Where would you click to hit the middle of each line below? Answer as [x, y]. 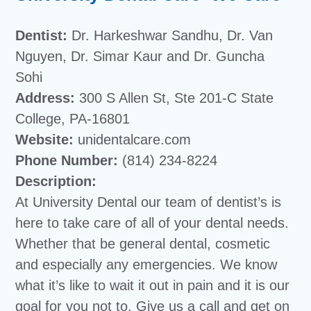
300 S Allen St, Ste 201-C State [175, 98]
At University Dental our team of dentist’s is [149, 202]
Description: [56, 181]
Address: [45, 98]
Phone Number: [67, 160]
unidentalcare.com [133, 140]
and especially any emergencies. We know [146, 264]
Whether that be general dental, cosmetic [143, 244]
